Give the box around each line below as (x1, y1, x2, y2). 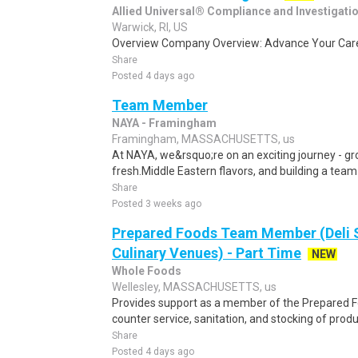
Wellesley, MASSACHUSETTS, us (112, 280, 276, 293)
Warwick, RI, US (112, 21, 188, 34)
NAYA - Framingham (112, 117, 217, 129)
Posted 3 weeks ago (112, 198, 201, 209)
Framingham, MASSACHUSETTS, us (112, 133, 295, 145)
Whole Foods (112, 265, 181, 277)
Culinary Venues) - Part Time (112, 245, 301, 261)
